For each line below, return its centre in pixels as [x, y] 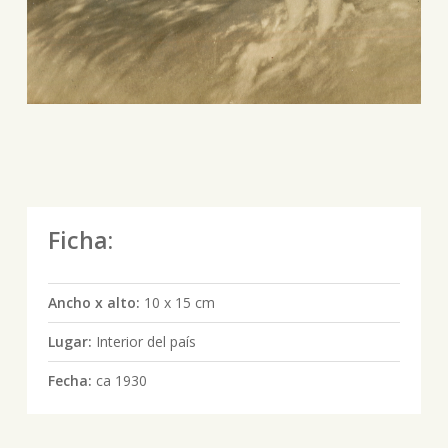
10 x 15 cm [179, 302]
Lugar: [71, 341]
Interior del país [145, 341]
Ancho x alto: [95, 302]
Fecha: [71, 380]
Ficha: [80, 239]
